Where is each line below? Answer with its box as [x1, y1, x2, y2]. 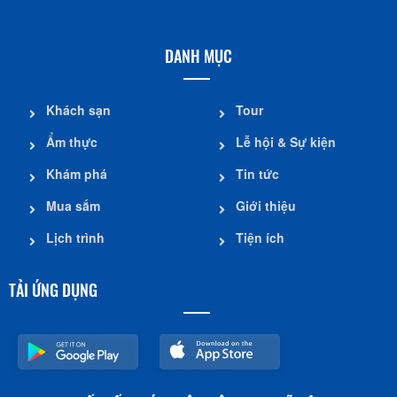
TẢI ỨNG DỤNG [9, 277, 97, 301]
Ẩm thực [46, 132, 97, 151]
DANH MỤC [165, 43, 232, 67]
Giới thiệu [236, 196, 296, 214]
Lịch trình [46, 228, 105, 246]
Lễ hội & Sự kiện [236, 132, 336, 151]
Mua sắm [46, 196, 100, 214]
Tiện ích [236, 228, 284, 246]
